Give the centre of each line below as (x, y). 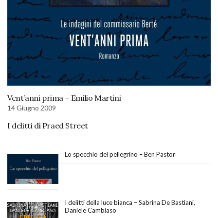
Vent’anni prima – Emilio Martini (64, 98)
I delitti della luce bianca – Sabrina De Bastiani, (130, 203)
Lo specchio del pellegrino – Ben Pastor (120, 154)
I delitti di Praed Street (48, 125)
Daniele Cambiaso (91, 210)
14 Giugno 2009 (32, 108)
